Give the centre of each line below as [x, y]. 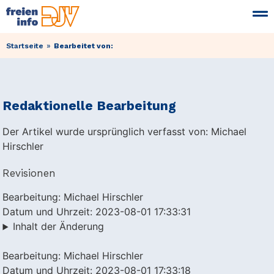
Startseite [25, 46]
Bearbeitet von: [83, 46]
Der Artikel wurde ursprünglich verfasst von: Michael [125, 132]
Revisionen [29, 173]
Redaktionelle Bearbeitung [90, 106]
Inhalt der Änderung [59, 227]
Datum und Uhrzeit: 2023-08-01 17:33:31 [97, 212]
